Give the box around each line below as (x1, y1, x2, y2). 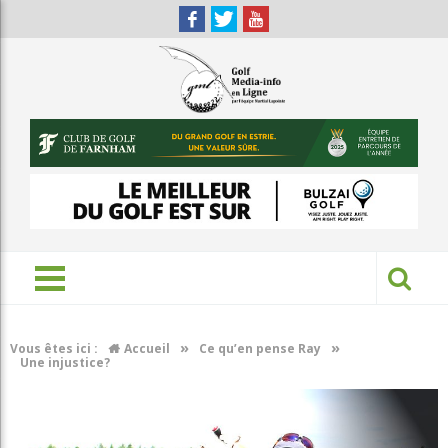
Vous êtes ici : (10, 340, 98, 358)
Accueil (124, 340, 170, 358)
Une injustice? (20, 354, 110, 372)
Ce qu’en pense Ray (199, 340, 321, 358)
